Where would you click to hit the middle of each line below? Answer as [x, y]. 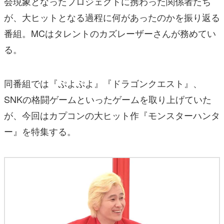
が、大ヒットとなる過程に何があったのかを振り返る [112, 17]
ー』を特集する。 [40, 131]
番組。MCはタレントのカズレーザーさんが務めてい [110, 33]
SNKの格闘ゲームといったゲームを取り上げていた [108, 99]
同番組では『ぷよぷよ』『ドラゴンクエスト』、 [103, 83]
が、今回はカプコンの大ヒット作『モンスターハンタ [112, 115]
